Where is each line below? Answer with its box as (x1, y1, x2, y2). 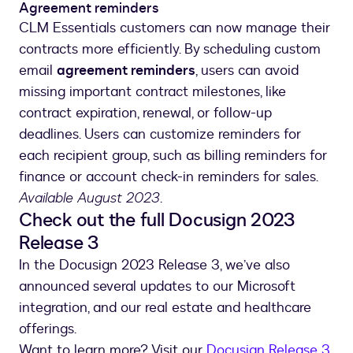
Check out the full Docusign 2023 (19, 207, 295, 234)
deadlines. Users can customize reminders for (19, 124, 301, 145)
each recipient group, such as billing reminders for (19, 146, 327, 166)
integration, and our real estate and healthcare (19, 298, 311, 318)
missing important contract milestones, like (19, 82, 286, 102)
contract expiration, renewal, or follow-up (19, 103, 272, 124)
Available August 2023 (19, 188, 160, 208)
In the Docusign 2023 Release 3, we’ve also (19, 255, 290, 276)
